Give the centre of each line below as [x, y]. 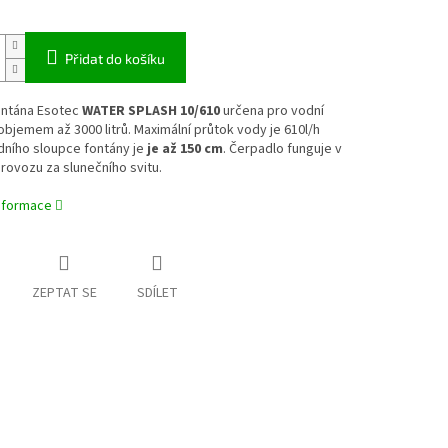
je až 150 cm [184, 149]
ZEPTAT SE [64, 293]
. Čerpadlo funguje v [282, 149]
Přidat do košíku [114, 59]
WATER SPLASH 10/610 [150, 111]
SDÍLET [157, 293]
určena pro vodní [271, 111]
